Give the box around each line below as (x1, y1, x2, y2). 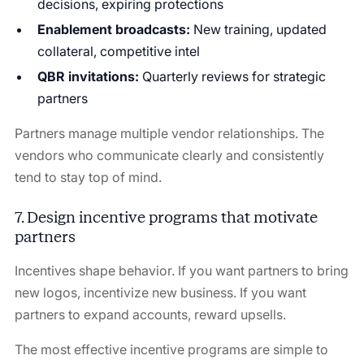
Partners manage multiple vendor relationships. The (14, 124, 324, 141)
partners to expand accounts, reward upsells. (14, 305, 286, 323)
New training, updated (189, 20, 327, 37)
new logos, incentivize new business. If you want (14, 284, 306, 301)
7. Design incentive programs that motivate (14, 207, 318, 227)
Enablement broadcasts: (37, 20, 190, 37)
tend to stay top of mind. (14, 168, 162, 185)
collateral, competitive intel (37, 42, 200, 59)
